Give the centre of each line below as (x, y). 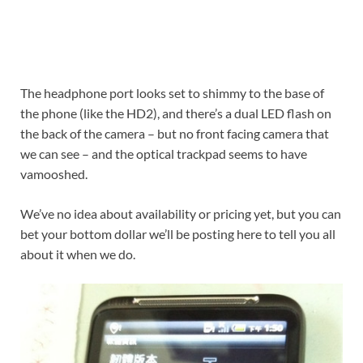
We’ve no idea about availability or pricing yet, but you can (181, 214)
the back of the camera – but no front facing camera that (175, 133)
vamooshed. (54, 174)
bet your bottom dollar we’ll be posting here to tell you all (178, 234)
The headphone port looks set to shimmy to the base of (172, 93)
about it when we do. (78, 254)
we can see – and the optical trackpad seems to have (164, 154)
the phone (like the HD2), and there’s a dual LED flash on (176, 113)
